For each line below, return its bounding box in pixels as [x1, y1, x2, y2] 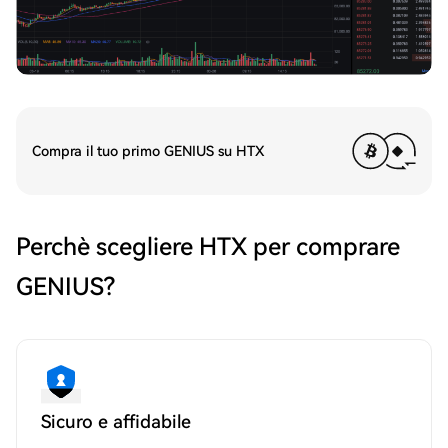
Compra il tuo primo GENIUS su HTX [32, 143, 264, 160]
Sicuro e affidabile [41, 411, 191, 433]
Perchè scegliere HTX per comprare [16, 233, 400, 262]
